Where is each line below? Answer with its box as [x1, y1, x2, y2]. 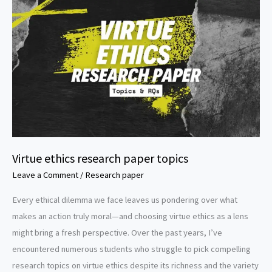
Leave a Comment [12, 169, 78, 180]
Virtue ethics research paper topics [12, 150, 188, 166]
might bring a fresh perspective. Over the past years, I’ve [12, 227, 222, 239]
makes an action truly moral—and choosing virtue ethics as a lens [12, 211, 248, 222]
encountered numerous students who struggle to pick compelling [12, 243, 251, 255]
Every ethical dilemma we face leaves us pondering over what [12, 194, 237, 206]
